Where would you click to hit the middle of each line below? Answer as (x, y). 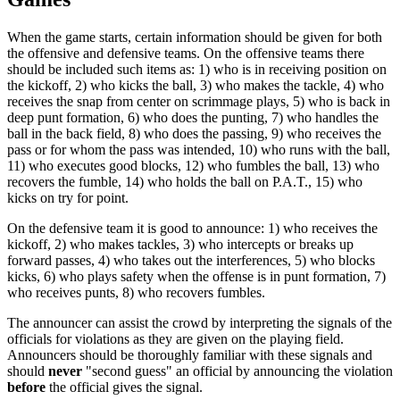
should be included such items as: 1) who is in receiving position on (197, 70)
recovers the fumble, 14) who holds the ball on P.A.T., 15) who (185, 182)
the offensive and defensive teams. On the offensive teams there (186, 54)
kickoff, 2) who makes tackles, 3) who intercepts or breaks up (180, 245)
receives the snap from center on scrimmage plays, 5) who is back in (199, 102)
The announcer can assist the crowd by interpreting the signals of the (200, 323)
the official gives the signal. (124, 387)
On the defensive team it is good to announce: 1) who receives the (192, 229)
